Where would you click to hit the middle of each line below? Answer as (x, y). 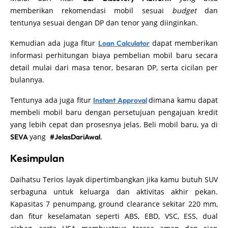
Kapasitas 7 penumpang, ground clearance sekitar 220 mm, (114, 204)
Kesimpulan (37, 158)
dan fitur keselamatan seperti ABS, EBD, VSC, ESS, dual (114, 216)
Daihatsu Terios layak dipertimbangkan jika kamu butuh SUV (114, 180)
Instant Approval (120, 101)
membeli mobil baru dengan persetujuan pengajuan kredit (114, 112)
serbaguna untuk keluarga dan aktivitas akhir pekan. (114, 192)
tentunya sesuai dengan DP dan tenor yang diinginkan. (105, 23)
